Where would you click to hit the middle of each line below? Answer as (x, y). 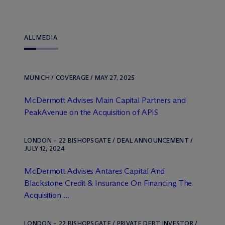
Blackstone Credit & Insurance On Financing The (108, 183)
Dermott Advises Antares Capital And (100, 171)
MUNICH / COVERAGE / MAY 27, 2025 (80, 78)
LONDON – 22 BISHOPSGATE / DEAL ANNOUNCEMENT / (109, 140)
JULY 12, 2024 (44, 148)
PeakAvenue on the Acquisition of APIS (91, 112)
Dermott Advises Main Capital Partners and (111, 100)
